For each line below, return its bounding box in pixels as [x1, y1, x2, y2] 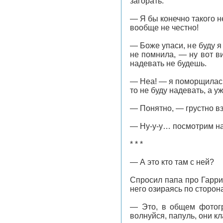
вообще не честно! [130, 23, 199, 32]
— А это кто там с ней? [130, 158, 214, 166]
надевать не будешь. [130, 59, 207, 68]
